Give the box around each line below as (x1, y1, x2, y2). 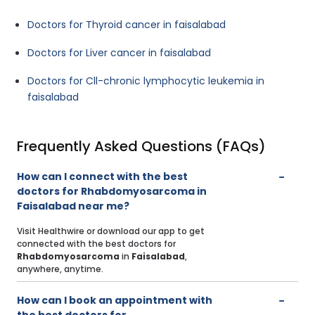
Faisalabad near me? (17, 199, 129, 214)
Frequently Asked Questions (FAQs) (17, 136, 266, 157)
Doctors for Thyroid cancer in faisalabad (27, 18, 226, 32)
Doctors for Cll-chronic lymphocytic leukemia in (27, 74, 264, 89)
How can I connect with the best (17, 169, 188, 184)
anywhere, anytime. (17, 263, 103, 276)
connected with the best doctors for (17, 238, 176, 250)
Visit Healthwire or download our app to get (17, 225, 205, 238)
